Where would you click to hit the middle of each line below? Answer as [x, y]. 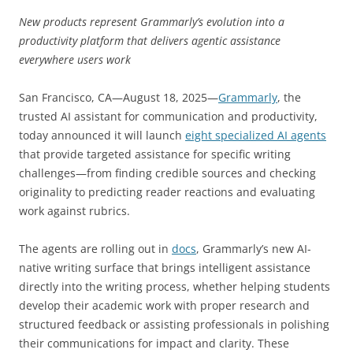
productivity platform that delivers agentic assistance [150, 40]
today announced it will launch [102, 135]
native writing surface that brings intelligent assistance [165, 267]
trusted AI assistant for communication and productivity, [168, 116]
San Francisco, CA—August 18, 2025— [119, 97]
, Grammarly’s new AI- [254, 248]
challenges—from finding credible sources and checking [167, 173]
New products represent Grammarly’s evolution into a [152, 21]
